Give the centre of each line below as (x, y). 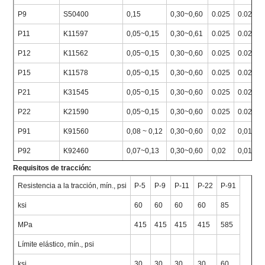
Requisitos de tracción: (52, 168)
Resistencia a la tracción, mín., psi (72, 185)
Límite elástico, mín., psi (56, 244)
